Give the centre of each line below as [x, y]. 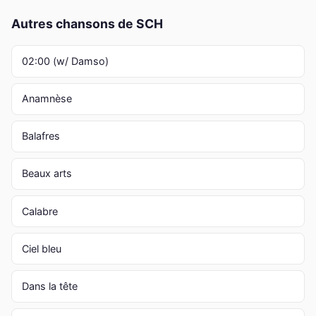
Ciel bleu [41, 248]
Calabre [39, 211]
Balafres [41, 136]
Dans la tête [49, 286]
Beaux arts [47, 174]
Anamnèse [47, 99]
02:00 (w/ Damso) [65, 61]
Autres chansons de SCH [87, 24]
